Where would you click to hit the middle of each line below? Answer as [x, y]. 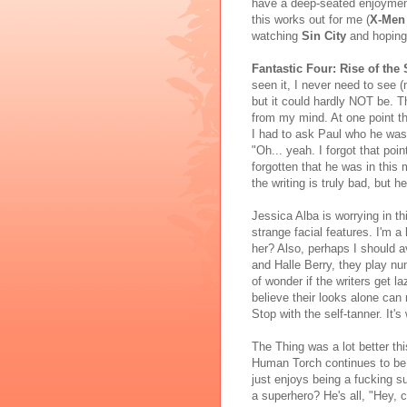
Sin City [324, 36]
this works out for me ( [311, 20]
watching [277, 36]
